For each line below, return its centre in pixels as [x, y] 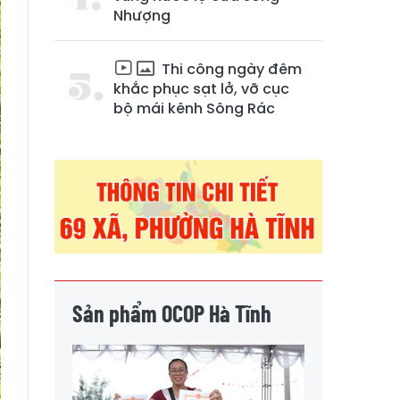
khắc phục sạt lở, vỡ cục [201, 89]
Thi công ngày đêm [230, 69]
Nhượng [142, 16]
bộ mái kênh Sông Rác [194, 108]
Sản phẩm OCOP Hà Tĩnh [172, 312]
